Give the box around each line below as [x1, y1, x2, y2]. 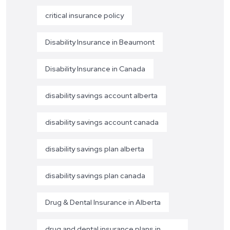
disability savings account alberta [45, 90, 158, 100]
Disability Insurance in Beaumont [45, 37, 155, 47]
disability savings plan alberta [45, 144, 144, 154]
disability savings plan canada [45, 170, 145, 180]
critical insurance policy [45, 10, 124, 20]
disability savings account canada [45, 117, 159, 127]
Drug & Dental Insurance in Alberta [45, 197, 161, 207]
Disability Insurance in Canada [45, 64, 145, 73]
